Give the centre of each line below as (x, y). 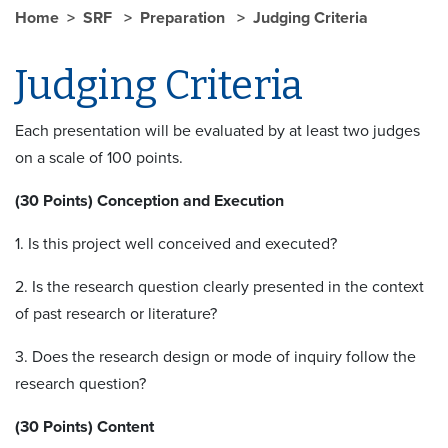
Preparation (184, 17)
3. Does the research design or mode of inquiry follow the (215, 356)
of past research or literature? (116, 313)
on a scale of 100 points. (99, 157)
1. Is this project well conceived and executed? (176, 243)
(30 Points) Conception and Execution (149, 200)
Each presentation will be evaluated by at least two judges (217, 130)
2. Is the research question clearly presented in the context (219, 286)
